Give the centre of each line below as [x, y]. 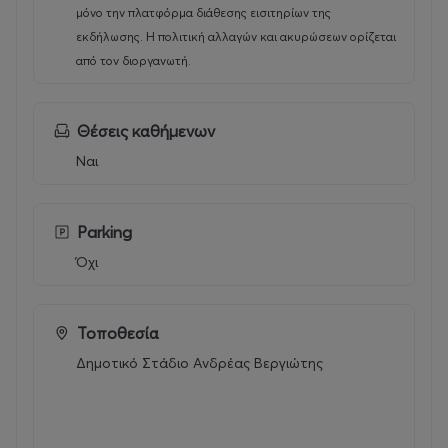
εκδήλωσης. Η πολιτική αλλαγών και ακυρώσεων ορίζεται [236, 36]
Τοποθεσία [118, 332]
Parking [104, 231]
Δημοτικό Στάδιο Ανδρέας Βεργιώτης [199, 362]
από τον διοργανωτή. [133, 60]
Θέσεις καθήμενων [146, 130]
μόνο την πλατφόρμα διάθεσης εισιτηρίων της [203, 12]
